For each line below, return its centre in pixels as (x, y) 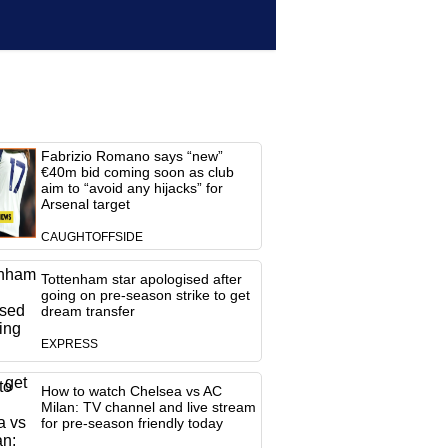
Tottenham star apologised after (141, 279)
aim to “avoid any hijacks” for (131, 188)
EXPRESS (69, 344)
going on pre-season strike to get (145, 295)
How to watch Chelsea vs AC (131, 391)
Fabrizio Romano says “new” (131, 156)
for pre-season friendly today (131, 423)
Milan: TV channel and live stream (148, 407)
